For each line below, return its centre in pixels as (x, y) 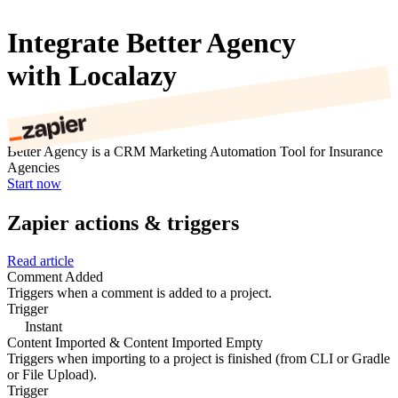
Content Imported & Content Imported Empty (135, 342)
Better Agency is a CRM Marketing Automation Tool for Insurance (195, 152)
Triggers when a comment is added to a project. (139, 292)
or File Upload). (52, 374)
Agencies (33, 168)
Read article (40, 260)
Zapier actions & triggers (123, 223)
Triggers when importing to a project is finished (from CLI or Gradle (199, 358)
